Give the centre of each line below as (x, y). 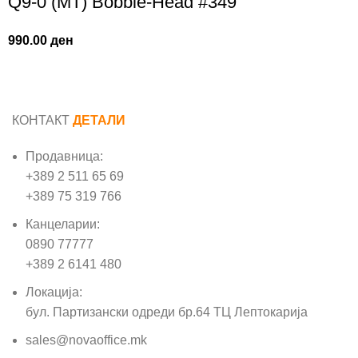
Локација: (54, 292)
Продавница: (64, 157)
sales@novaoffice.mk (86, 340)
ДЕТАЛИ (99, 121)
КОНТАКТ (42, 121)
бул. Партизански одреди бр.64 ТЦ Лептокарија (167, 312)
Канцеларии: (63, 225)
